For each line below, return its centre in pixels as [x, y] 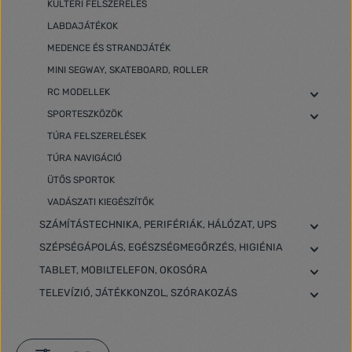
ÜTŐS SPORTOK [81, 180]
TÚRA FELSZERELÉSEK [97, 136]
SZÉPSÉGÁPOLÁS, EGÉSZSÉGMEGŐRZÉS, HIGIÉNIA [161, 247]
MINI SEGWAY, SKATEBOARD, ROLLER [128, 70]
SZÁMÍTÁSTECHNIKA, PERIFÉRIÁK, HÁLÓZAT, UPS [158, 224]
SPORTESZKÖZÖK [85, 114]
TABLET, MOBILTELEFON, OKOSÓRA [123, 270]
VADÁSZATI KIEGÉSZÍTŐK [101, 202]
